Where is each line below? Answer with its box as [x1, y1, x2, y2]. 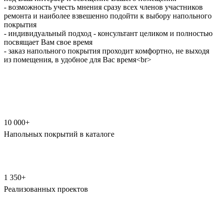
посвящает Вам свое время [4, 37, 92, 46]
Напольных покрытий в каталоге [4, 129, 114, 138]
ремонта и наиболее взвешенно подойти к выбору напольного [4, 11, 212, 20]
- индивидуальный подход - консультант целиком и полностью [4, 29, 213, 37]
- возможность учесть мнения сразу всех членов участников [4, 2, 203, 11]
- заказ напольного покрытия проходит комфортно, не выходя [4, 46, 209, 55]
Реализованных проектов [4, 184, 88, 193]
